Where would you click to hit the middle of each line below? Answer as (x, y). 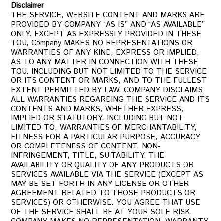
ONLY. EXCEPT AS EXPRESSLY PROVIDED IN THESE (106, 34)
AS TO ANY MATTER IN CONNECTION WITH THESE (105, 62)
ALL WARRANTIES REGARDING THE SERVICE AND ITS (110, 99)
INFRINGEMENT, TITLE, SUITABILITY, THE (88, 156)
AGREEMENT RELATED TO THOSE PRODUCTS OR (103, 193)
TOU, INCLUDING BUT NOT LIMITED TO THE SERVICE (109, 71)
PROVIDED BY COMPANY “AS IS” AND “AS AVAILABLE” (108, 24)
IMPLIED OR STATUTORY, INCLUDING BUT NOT (97, 118)
